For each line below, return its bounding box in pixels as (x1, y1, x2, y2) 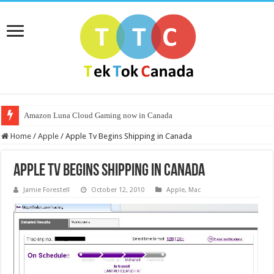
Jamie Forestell (23, 186, 70, 194)
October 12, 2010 (91, 186, 145, 194)
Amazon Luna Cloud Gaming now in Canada (24, 111, 173, 120)
